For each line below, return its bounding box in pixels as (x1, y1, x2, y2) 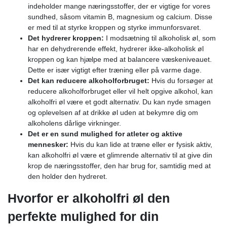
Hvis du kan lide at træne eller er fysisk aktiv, (68, 140, 212, 148)
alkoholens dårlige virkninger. (28, 119, 121, 127)
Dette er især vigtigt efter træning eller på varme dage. (28, 65, 202, 74)
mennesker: (28, 140, 68, 148)
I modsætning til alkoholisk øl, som (106, 33, 216, 42)
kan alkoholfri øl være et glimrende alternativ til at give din (28, 150, 212, 159)
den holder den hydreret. (28, 172, 107, 180)
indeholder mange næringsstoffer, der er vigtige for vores (28, 2, 210, 10)
